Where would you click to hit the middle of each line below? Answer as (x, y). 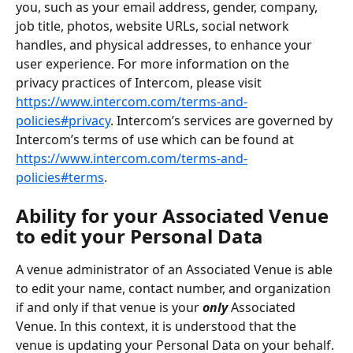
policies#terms (60, 177)
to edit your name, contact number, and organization (175, 288)
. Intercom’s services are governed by (223, 120)
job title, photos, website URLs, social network (154, 26)
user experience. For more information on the (154, 63)
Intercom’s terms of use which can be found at (156, 139)
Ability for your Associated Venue (175, 215)
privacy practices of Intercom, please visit (140, 82)
